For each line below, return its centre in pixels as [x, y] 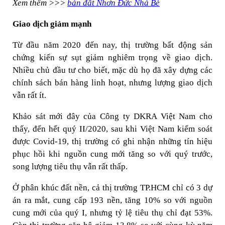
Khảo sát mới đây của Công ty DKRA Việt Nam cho [113, 116]
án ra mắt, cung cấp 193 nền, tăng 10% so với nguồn [113, 200]
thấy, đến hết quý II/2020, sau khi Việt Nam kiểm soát [113, 129]
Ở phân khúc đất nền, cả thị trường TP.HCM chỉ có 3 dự [113, 188]
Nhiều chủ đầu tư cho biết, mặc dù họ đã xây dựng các [113, 70]
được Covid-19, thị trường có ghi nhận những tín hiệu [113, 141]
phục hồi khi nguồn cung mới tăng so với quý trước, [113, 154]
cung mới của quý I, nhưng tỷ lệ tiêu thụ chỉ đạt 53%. [113, 213]
